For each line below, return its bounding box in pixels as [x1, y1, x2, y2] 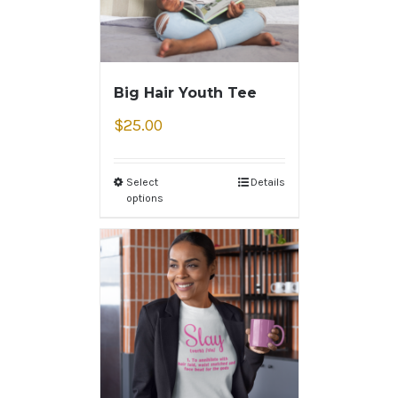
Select [125, 176, 158, 189]
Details [250, 176, 285, 189]
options [125, 192, 163, 205]
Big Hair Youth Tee [113, 84, 257, 102]
